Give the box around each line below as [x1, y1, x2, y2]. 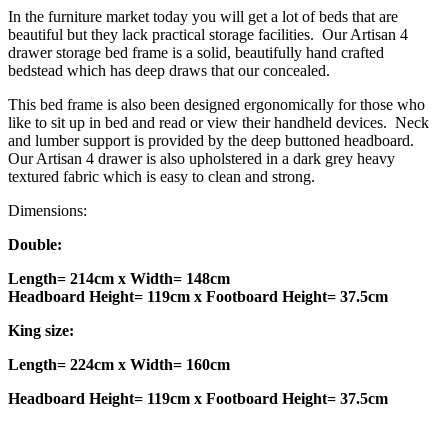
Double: [8, 236, 62, 254]
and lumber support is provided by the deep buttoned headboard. [8, 132, 418, 150]
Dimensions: [8, 202, 87, 220]
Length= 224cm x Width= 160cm [8, 356, 230, 374]
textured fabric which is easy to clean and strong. [8, 168, 315, 186]
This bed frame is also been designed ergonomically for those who [8, 96, 425, 114]
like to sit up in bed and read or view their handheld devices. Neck [8, 114, 429, 132]
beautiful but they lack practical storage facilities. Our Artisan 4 [8, 26, 408, 44]
